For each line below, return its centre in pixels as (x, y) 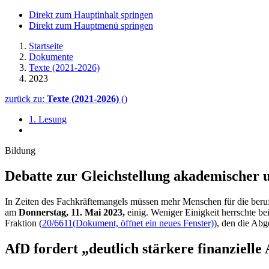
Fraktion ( (23, 223)
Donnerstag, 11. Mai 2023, (72, 212)
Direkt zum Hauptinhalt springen (91, 15)
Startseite (46, 46)
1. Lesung (48, 119)
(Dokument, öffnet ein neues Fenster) (143, 223)
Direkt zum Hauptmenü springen (91, 26)
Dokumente (51, 57)
